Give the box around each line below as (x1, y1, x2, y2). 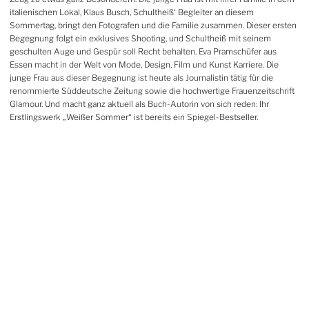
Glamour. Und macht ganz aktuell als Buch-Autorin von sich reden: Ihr (10, 99, 269, 110)
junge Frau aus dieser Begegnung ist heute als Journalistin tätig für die (10, 73, 273, 83)
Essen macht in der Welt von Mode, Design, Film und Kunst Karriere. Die (10, 60, 279, 70)
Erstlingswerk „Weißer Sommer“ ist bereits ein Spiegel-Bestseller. (10, 112, 258, 123)
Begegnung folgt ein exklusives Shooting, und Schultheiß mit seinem (10, 34, 271, 44)
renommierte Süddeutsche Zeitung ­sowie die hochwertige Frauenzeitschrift (10, 86, 295, 97)
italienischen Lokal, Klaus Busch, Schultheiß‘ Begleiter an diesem (10, 8, 254, 18)
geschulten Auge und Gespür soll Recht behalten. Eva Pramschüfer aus (10, 47, 277, 57)
